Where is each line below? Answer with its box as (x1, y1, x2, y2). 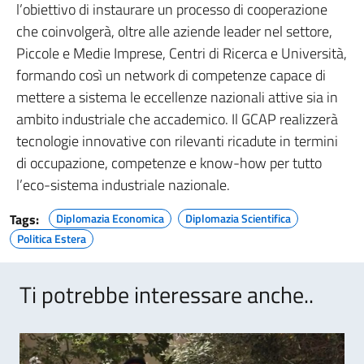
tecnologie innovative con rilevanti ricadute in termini (16, 130, 338, 153)
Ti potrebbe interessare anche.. (19, 277, 314, 313)
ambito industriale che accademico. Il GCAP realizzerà (16, 108, 338, 131)
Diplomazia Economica (56, 210, 164, 227)
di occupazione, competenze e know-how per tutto (16, 152, 322, 175)
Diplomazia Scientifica (185, 210, 291, 227)
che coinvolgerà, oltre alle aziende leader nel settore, (16, 20, 332, 43)
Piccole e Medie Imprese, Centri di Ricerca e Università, (16, 42, 347, 65)
